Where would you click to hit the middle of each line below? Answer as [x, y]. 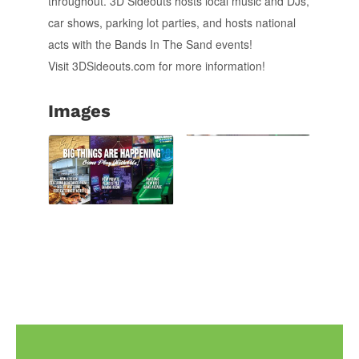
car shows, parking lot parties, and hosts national [171, 22]
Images [79, 111]
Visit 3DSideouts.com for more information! [156, 65]
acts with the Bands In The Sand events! [150, 44]
